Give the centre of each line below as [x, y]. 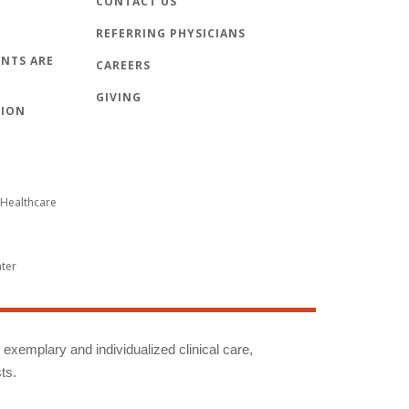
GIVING [119, 98]
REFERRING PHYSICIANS [171, 34]
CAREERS [123, 66]
